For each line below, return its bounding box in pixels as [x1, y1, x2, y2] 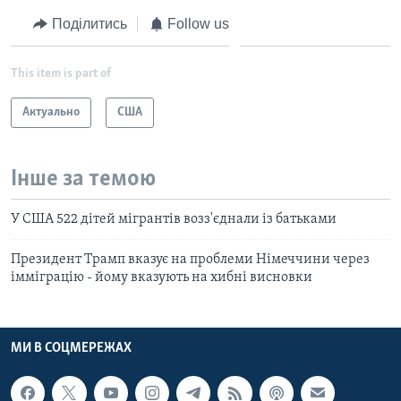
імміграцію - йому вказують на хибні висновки [11, 269, 312, 285]
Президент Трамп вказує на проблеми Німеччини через [11, 252, 370, 267]
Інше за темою [11, 167, 156, 192]
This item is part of [11, 67, 111, 81]
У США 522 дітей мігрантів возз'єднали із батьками [11, 211, 337, 226]
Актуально [22, 106, 80, 120]
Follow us [167, 15, 229, 31]
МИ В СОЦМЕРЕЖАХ [11, 340, 132, 355]
